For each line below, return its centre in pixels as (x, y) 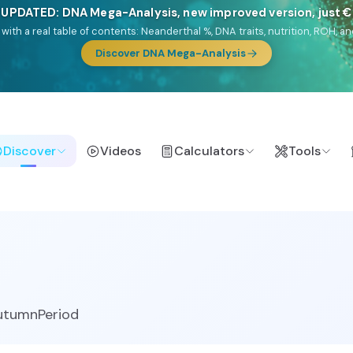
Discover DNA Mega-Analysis (170, 54)
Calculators (210, 151)
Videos (121, 151)
